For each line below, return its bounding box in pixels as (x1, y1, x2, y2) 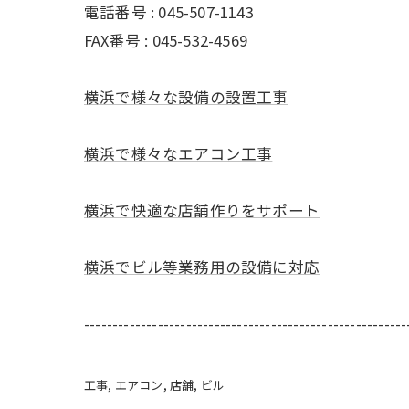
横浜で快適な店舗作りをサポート (84, 199, 320, 221)
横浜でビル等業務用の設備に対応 (84, 256, 320, 278)
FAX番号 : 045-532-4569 (84, 29, 247, 51)
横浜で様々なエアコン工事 (84, 142, 273, 164)
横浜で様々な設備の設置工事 (84, 86, 288, 108)
